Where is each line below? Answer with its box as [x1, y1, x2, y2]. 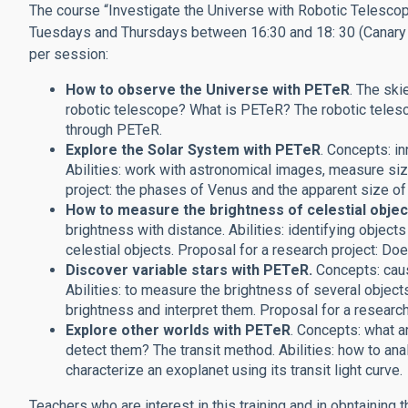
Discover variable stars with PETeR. [66, 260, 316, 279]
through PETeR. [66, 120, 162, 138]
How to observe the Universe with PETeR [66, 80, 350, 98]
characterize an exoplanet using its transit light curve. [66, 361, 403, 379]
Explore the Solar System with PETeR [66, 140, 321, 158]
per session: [29, 45, 108, 63]
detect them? [66, 341, 153, 359]
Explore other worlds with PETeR [66, 321, 291, 339]
